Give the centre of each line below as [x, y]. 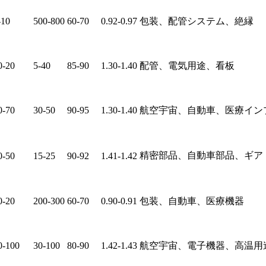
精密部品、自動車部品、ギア [201, 156]
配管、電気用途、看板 [187, 66]
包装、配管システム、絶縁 [197, 21]
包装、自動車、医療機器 [192, 201]
